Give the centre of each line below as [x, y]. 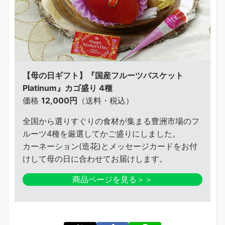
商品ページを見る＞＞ [113, 180]
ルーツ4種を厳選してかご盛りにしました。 [101, 134]
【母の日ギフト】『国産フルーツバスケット [103, 76]
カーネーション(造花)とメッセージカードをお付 [110, 146]
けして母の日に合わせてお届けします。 [95, 159]
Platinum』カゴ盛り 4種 [68, 88]
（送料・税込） [105, 101]
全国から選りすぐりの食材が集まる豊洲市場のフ [111, 121]
